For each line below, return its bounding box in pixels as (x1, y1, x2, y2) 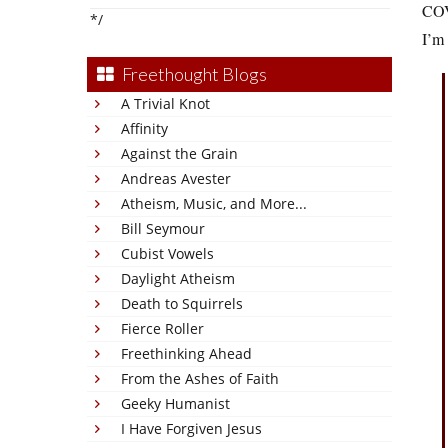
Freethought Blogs (122, 63, 267, 85)
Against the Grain (121, 144, 238, 163)
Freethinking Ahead (121, 344, 252, 363)
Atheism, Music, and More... (121, 194, 307, 213)
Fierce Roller (121, 319, 204, 338)
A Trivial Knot (121, 94, 210, 113)
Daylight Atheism (121, 269, 235, 288)
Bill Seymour (121, 219, 205, 238)
